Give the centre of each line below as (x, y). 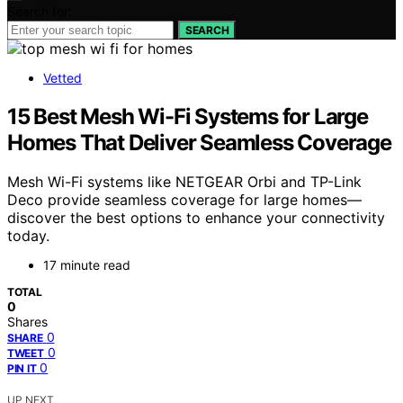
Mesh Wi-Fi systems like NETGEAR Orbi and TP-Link (184, 182)
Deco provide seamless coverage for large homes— (184, 200)
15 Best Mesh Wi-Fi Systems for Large (188, 116)
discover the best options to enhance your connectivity (196, 218)
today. (28, 236)
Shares (27, 322)
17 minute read (87, 265)
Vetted (63, 77)
